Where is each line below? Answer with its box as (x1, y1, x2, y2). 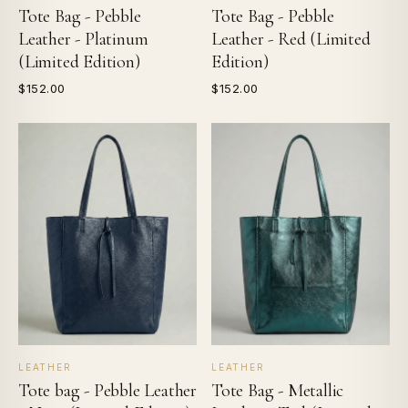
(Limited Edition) (18, 51, 140, 74)
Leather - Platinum (18, 28, 148, 51)
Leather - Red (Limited (211, 28, 371, 51)
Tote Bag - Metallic (211, 379, 344, 402)
